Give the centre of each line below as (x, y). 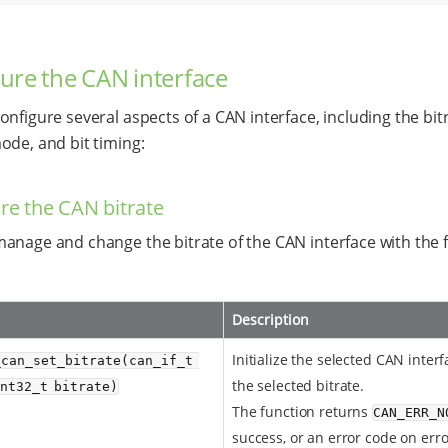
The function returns (302, 411)
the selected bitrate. (298, 385)
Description (270, 319)
